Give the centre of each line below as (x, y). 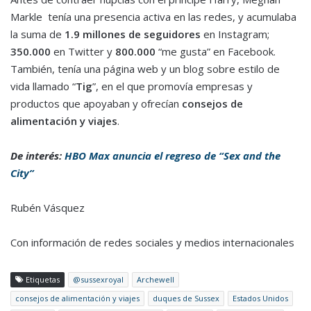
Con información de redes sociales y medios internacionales (152, 242)
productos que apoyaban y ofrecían (96, 103)
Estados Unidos (260, 298)
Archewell (155, 279)
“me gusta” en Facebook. (216, 51)
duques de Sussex (186, 298)
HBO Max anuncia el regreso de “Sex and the (173, 155)
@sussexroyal (98, 279)
